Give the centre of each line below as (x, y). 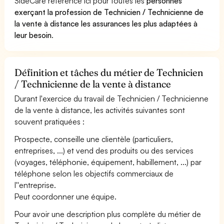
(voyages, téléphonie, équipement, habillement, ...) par (108, 162)
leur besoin (33, 35)
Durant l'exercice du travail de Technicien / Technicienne (112, 98)
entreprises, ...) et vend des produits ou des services (104, 150)
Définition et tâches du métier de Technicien (109, 72)
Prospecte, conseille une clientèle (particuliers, (94, 139)
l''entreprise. (35, 185)
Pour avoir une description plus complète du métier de (108, 214)
